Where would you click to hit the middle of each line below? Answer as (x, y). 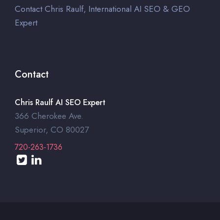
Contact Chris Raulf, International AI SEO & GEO (102, 9)
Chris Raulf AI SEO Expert (60, 102)
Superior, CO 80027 (52, 129)
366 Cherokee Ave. (49, 116)
